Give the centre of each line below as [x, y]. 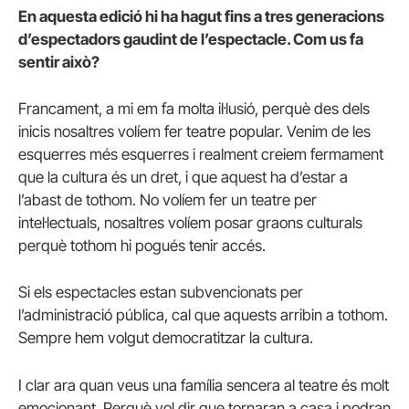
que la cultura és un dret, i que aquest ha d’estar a [183, 178]
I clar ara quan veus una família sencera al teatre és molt [204, 385]
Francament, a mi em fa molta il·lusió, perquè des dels [194, 109]
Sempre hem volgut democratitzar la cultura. [166, 338]
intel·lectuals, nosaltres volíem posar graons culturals [190, 223]
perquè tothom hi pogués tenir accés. [142, 246]
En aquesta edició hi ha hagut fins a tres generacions [201, 17]
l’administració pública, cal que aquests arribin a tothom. [203, 315]
